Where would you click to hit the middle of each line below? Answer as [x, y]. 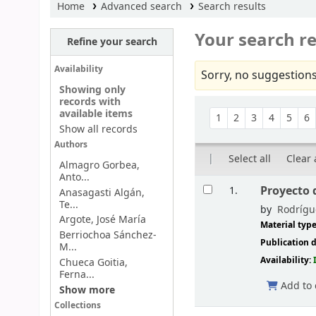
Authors [71, 145]
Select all [250, 159]
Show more [87, 290]
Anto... [74, 178]
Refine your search [112, 42]
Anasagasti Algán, [102, 193]
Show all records [98, 129]
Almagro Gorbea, [99, 166]
